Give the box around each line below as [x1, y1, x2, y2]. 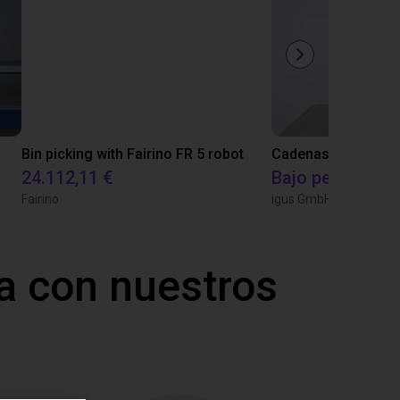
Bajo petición [271, 167, 377, 188]
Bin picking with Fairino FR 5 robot [21, 146, 244, 162]
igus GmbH [271, 192, 332, 206]
